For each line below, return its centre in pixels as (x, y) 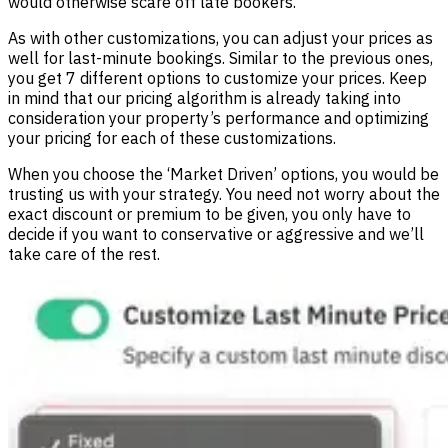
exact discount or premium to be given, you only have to (209, 214)
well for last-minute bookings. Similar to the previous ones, (220, 58)
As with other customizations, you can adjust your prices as (220, 38)
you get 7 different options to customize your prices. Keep (217, 78)
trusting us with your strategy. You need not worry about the (224, 194)
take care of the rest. (84, 254)
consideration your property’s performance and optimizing (218, 118)
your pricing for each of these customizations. (172, 138)
